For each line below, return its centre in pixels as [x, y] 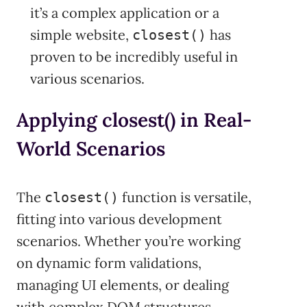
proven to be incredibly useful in [134, 57]
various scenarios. [87, 79]
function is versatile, [185, 197]
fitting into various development [119, 219]
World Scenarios [91, 149]
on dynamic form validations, [109, 262]
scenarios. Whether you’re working [128, 241]
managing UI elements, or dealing [123, 284]
